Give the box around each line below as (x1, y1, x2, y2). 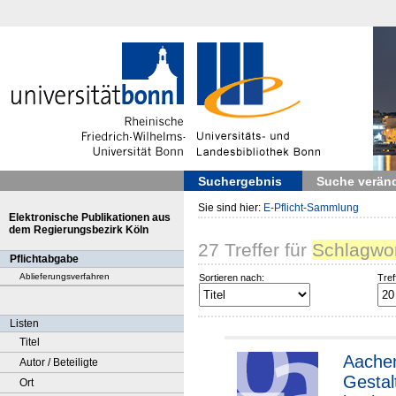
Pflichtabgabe (10, 253, 79, 265)
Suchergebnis (198, 174, 282, 188)
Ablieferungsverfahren (19, 271, 110, 281)
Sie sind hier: (198, 202, 263, 214)
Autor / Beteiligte (19, 356, 98, 369)
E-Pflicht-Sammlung (263, 202, 359, 214)
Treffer (219, 240, 279, 261)
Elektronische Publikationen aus (9, 211, 171, 224)
